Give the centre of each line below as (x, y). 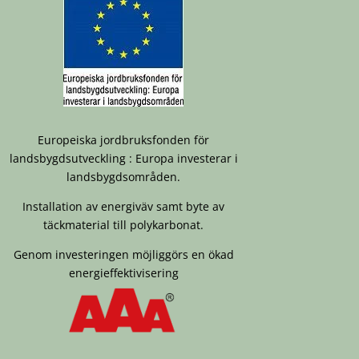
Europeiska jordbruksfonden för (124, 139)
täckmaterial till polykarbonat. (124, 224)
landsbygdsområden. (124, 176)
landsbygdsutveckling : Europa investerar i (123, 158)
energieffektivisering (123, 272)
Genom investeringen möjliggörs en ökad (123, 254)
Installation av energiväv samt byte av (124, 206)
